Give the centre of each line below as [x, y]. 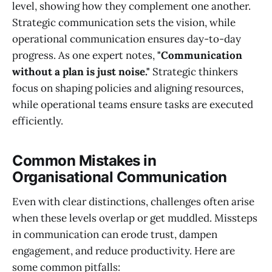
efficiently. [38, 121]
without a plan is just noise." [81, 72]
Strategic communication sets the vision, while [124, 22]
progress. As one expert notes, [85, 55]
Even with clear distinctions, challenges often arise [133, 201]
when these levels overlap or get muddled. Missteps [135, 218]
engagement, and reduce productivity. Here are [124, 250]
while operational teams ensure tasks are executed [133, 104]
